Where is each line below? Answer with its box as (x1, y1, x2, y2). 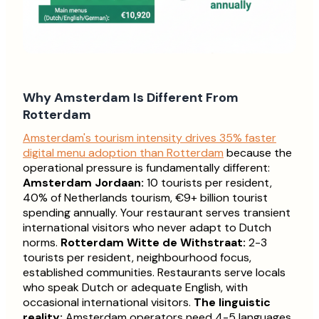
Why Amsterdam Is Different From (23, 89, 239, 107)
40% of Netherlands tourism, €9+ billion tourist (23, 190, 268, 206)
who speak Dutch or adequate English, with (23, 280, 248, 296)
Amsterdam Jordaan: (23, 175, 144, 191)
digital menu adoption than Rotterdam (23, 145, 224, 161)
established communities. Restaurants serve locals (23, 265, 286, 281)
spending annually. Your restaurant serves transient (23, 205, 291, 221)
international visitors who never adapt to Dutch (23, 220, 271, 236)
